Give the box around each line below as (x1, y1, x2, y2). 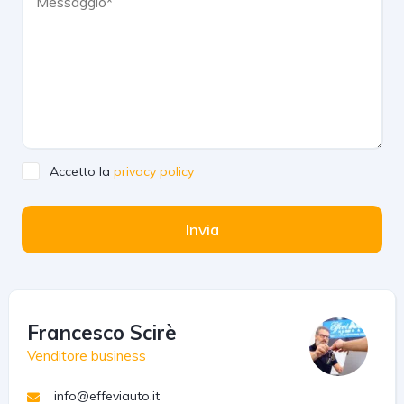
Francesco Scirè (26, 320, 177, 345)
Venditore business (26, 347, 146, 364)
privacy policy (113, 163, 194, 179)
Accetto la (49, 163, 114, 179)
